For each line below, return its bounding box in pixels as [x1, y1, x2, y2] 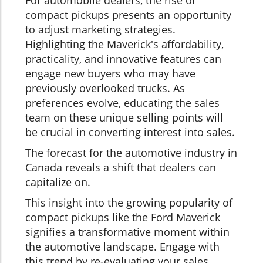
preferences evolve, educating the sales [25, 95, 220, 110]
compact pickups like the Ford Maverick [25, 210, 220, 224]
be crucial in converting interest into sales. [25, 124, 235, 139]
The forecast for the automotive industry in [25, 145, 237, 160]
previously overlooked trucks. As [25, 80, 185, 95]
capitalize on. [25, 174, 90, 189]
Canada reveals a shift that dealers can [25, 160, 216, 174]
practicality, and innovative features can [25, 51, 221, 66]
